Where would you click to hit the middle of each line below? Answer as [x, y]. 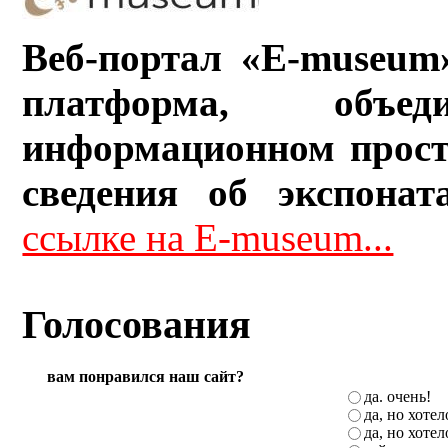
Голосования [137, 325]
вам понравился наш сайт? [145, 376]
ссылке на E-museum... [208, 238]
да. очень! [398, 396]
